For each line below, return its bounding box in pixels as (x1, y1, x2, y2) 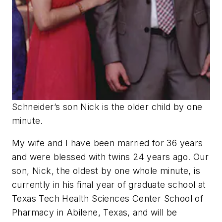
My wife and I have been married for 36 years (12, 138, 203, 149)
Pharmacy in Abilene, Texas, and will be (12, 207, 177, 218)
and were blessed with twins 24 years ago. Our (12, 152, 209, 163)
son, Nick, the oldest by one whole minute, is (12, 166, 200, 176)
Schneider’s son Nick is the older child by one (12, 101, 203, 112)
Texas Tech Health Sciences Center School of (12, 193, 204, 204)
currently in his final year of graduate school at (12, 179, 206, 190)
